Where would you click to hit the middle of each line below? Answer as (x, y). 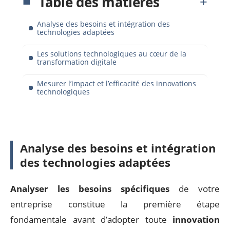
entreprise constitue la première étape (115, 204)
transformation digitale (77, 62)
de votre (195, 188)
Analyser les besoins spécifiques (90, 188)
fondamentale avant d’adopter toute (91, 219)
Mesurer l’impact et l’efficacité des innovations (117, 83)
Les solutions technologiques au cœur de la (112, 53)
